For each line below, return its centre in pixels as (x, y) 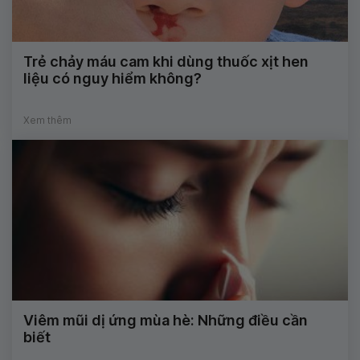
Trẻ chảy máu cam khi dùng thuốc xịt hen (166, 62)
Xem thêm (47, 121)
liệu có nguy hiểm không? (112, 79)
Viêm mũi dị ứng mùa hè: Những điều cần (166, 321)
